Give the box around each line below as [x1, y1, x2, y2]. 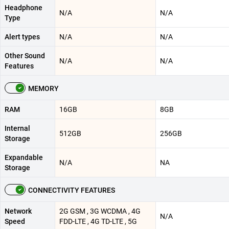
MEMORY [28, 84, 59, 93]
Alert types [5, 32, 40, 41]
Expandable [5, 153, 43, 162]
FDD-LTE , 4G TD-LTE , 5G [59, 217, 137, 225]
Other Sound [5, 51, 45, 60]
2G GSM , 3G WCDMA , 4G [59, 207, 141, 215]
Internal [5, 124, 30, 132]
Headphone [5, 3, 42, 12]
